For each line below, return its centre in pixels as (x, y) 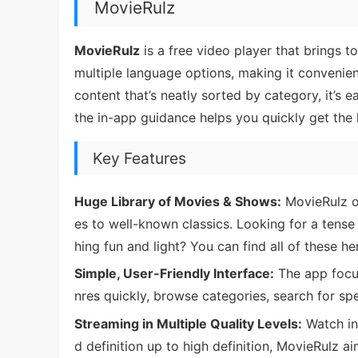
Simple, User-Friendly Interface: (174, 274)
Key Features (140, 158)
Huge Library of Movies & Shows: (178, 202)
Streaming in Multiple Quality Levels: (188, 323)
